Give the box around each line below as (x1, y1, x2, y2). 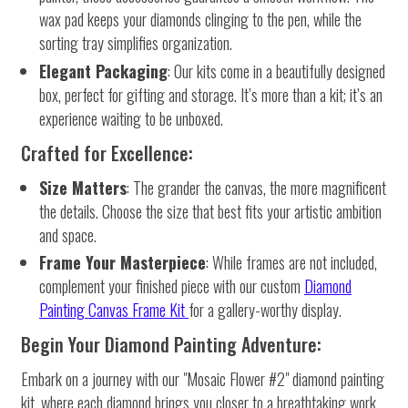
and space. (39, 222, 97, 247)
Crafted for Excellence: (21, 138, 193, 167)
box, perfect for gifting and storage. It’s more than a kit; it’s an (39, 82, 382, 107)
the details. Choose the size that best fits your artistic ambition (39, 199, 382, 223)
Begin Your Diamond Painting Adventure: (21, 331, 321, 359)
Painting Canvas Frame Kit (39, 298, 185, 322)
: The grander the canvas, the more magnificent (127, 175, 386, 199)
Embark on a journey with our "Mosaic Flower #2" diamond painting (21, 367, 384, 392)
